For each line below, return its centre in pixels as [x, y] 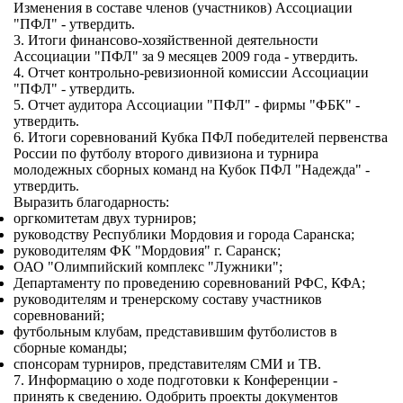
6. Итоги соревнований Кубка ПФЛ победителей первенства [201, 137]
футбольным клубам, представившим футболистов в [175, 331]
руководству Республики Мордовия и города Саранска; [184, 234]
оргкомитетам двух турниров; [105, 218]
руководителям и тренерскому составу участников [168, 299]
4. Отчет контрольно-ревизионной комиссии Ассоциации [191, 72]
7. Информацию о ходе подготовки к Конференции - [175, 380]
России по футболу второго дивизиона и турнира [166, 153]
